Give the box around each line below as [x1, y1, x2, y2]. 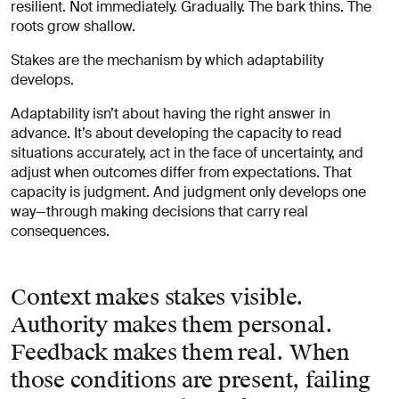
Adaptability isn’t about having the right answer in [11, 103, 330, 123]
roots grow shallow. [11, 16, 135, 36]
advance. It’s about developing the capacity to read [11, 123, 342, 142]
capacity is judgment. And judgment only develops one [11, 182, 366, 201]
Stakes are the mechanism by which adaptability [11, 50, 323, 69]
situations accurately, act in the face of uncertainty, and [11, 142, 363, 162]
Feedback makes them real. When [11, 338, 350, 366]
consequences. [11, 221, 110, 240]
